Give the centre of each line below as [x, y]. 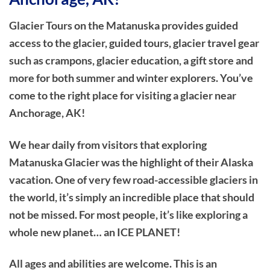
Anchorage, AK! [47, 112]
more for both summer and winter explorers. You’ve [131, 77]
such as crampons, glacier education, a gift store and [131, 60]
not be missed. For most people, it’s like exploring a [128, 214]
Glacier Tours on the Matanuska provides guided [124, 25]
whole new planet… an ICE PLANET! [95, 232]
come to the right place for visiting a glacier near [123, 95]
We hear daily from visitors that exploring [108, 144]
